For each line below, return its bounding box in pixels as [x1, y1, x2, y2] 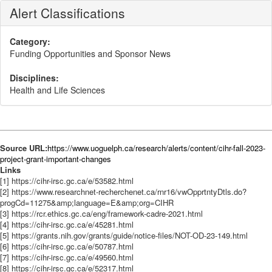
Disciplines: [10, 72, 59, 84]
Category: [10, 35, 50, 47]
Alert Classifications [10, 4, 125, 22]
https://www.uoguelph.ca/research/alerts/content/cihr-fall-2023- [47, 142, 265, 154]
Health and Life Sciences [10, 84, 105, 96]
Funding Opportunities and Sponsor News [10, 47, 171, 59]
